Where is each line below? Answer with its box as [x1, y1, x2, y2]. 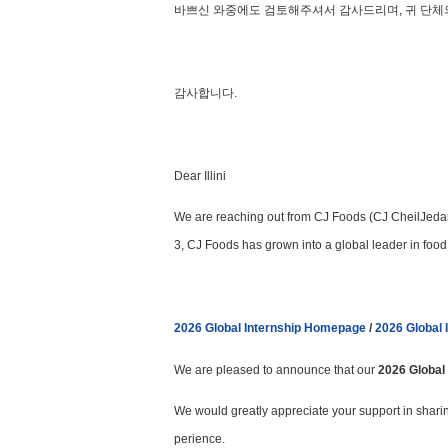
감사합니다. [174, 85, 237, 100]
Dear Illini [174, 168, 226, 183]
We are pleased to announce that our [174, 362, 378, 377]
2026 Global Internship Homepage [174, 321, 366, 336]
